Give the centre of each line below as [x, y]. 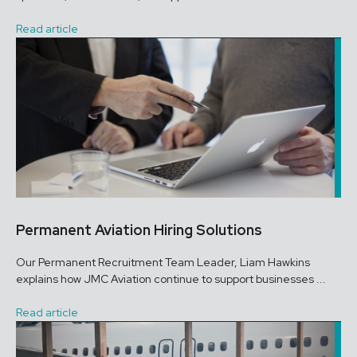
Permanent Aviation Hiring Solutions [139, 230]
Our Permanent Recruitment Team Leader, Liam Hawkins [163, 262]
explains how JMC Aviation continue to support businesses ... [171, 279]
